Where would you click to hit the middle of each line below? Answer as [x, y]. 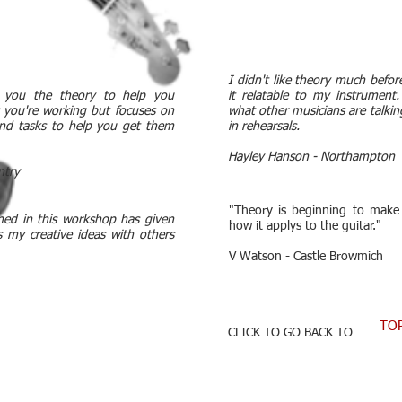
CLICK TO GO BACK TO [290, 333]
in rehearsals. [264, 127]
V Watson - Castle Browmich [306, 257]
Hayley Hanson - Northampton [311, 157]
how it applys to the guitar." [305, 226]
